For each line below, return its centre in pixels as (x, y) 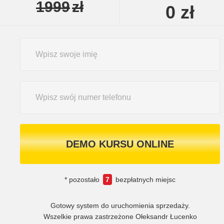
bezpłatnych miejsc (144, 179)
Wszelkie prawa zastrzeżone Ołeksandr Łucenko (120, 216)
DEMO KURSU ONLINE (120, 144)
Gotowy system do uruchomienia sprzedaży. (120, 205)
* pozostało (83, 179)
